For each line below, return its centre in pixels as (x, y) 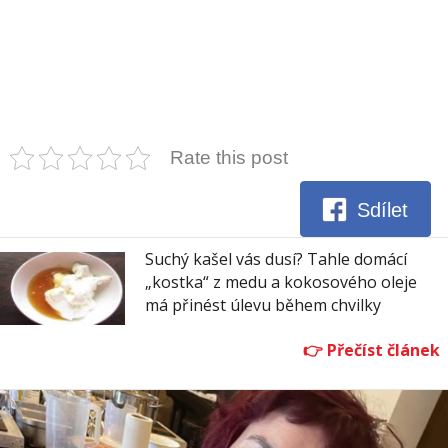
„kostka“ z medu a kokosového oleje (281, 282)
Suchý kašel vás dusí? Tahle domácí (276, 259)
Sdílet (383, 209)
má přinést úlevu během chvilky (263, 305)
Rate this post (229, 158)
